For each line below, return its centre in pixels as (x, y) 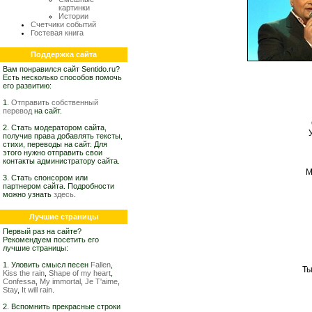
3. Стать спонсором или (45, 178)
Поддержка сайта (64, 54)
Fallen (101, 265)
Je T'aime (101, 281)
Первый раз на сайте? (42, 231)
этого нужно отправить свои (53, 153)
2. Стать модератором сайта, (55, 127)
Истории (73, 16)
